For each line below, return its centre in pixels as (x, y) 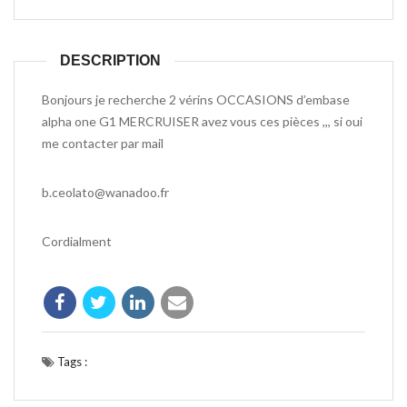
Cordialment (77, 241)
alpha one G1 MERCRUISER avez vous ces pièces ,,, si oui (202, 121)
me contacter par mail (103, 143)
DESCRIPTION (110, 60)
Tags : (71, 362)
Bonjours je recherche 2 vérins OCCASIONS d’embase (196, 99)
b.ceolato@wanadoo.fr (105, 192)
